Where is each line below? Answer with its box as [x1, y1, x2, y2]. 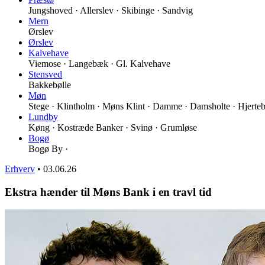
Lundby [28, 111, 58, 122]
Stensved [28, 69, 62, 79]
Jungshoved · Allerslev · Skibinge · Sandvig [28, 5, 193, 15]
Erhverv [5, 163, 35, 174]
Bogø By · [28, 143, 68, 154]
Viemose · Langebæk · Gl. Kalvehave [28, 58, 170, 69]
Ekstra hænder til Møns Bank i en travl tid [5, 185, 212, 198]
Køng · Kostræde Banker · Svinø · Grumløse [28, 122, 197, 132]
